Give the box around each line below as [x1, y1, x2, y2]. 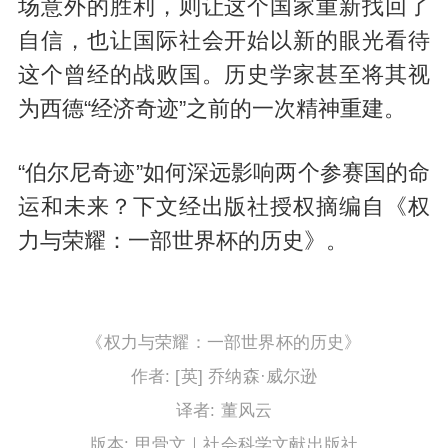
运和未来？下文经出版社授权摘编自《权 [17, 194, 431, 219]
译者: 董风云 [175, 400, 273, 420]
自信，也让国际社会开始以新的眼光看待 [17, 29, 431, 54]
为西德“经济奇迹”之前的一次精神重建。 [17, 97, 406, 122]
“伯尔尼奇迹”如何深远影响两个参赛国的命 [17, 160, 431, 185]
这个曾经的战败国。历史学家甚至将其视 [17, 63, 431, 88]
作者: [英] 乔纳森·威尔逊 [130, 366, 318, 386]
